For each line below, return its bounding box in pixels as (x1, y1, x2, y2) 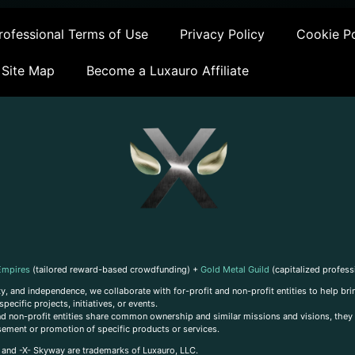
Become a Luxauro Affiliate (86, 62, 249, 78)
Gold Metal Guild (200, 264, 269, 276)
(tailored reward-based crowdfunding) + (30, 264, 200, 276)
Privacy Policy (180, 25, 265, 42)
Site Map (2, 62, 55, 78)
